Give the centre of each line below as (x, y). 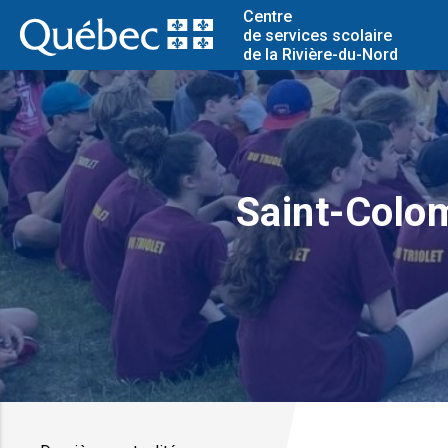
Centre (267, 16)
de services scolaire (317, 35)
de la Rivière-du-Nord (320, 54)
